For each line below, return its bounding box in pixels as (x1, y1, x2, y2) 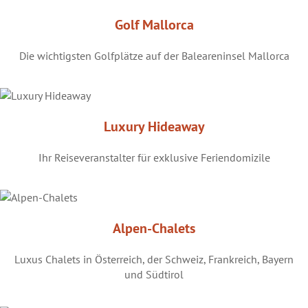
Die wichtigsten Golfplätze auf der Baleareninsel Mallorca (19, 49, 289, 63)
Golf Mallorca (114, 16, 194, 34)
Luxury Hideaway (103, 118, 205, 136)
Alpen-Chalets (113, 219, 195, 238)
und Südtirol (124, 267, 184, 282)
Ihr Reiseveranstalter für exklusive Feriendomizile (38, 151, 270, 165)
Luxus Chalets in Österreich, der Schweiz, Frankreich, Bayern (14, 252, 294, 267)
